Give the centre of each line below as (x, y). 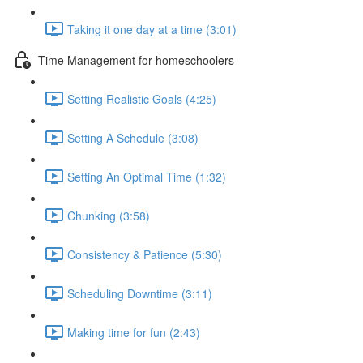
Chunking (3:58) (109, 215)
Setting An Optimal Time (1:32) (147, 176)
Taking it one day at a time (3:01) (152, 29)
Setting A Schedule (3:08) (133, 137)
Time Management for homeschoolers (136, 60)
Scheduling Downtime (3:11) (140, 293)
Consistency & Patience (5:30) (145, 254)
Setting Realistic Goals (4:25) (142, 98)
